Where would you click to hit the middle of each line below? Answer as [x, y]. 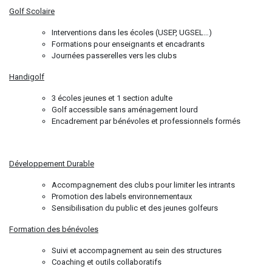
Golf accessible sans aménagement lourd [125, 109]
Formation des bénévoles [54, 229]
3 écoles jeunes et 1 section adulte [112, 98]
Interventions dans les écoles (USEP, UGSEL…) [132, 32]
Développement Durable [52, 163]
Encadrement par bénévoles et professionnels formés [146, 121]
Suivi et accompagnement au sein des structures [137, 250]
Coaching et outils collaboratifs [107, 262]
